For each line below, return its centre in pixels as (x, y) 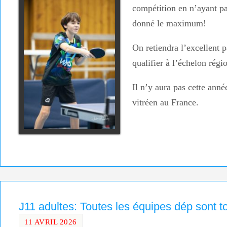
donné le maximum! (169, 24)
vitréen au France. (165, 103)
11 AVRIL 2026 (51, 221)
